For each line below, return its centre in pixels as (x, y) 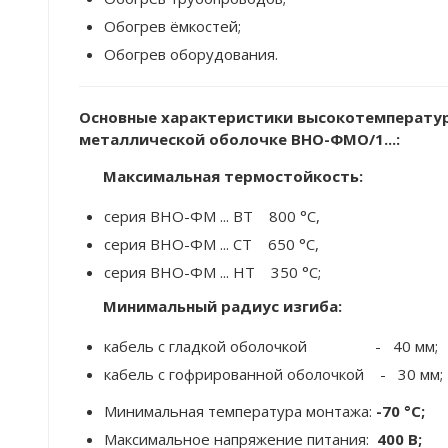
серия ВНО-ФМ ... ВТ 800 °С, (212, 216)
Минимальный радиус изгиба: (222, 306)
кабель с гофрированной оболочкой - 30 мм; (273, 374)
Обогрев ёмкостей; (172, 26)
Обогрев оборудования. (191, 54)
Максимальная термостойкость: (231, 176)
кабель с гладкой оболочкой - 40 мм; (271, 346)
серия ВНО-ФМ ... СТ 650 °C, (211, 244)
